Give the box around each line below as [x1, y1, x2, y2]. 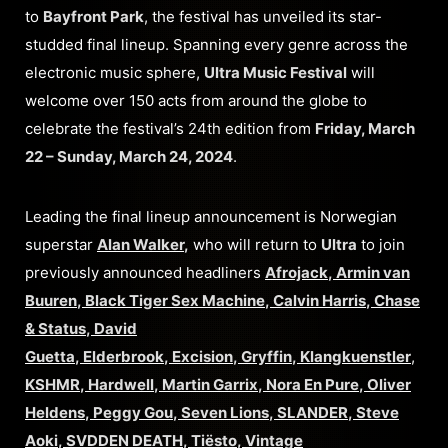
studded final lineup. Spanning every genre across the [25, 35, 408, 55]
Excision [169, 347, 233, 367]
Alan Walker [97, 235, 184, 255]
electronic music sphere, [25, 63, 204, 83]
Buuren [25, 291, 77, 311]
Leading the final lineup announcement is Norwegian [25, 207, 397, 227]
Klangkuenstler [297, 347, 411, 367]
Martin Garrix [159, 375, 258, 395]
